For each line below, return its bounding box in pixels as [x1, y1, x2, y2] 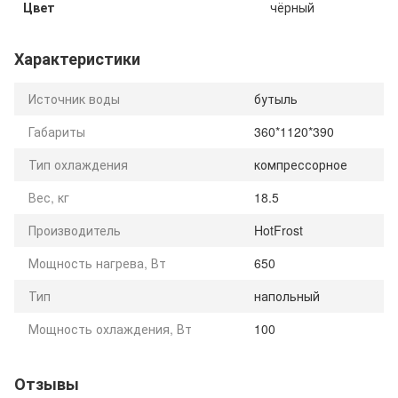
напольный [254, 286, 320, 305]
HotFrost [254, 220, 303, 239]
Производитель [28, 220, 121, 239]
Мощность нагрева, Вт [28, 253, 166, 272]
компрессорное [254, 155, 347, 173]
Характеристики [14, 46, 140, 70]
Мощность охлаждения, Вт [28, 319, 192, 338]
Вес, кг [28, 187, 69, 206]
